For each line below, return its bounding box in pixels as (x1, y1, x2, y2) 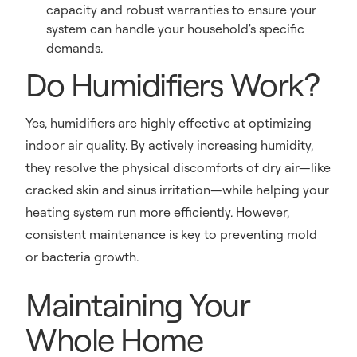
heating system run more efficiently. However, (25, 204, 289, 220)
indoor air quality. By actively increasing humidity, (25, 137, 313, 153)
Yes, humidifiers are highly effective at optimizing (25, 115, 312, 131)
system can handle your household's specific (46, 21, 304, 37)
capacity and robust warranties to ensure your (46, 2, 316, 18)
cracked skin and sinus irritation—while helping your (25, 182, 329, 198)
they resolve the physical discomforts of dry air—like (25, 159, 331, 175)
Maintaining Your (25, 284, 249, 324)
